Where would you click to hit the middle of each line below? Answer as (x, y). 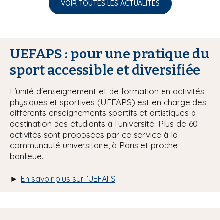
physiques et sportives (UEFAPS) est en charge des (108, 102)
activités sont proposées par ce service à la (94, 134)
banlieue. (28, 156)
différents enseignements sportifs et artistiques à (103, 112)
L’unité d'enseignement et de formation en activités (107, 91)
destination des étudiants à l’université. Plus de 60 (104, 123)
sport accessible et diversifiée (106, 70)
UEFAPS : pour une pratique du (110, 54)
